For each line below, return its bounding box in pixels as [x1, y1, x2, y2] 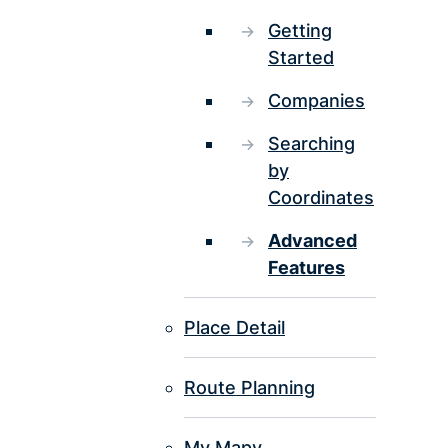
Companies [268, 90, 365, 112]
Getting [268, 20, 332, 42]
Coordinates [268, 187, 374, 209]
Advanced [268, 230, 357, 252]
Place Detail [184, 317, 285, 339]
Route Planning [184, 377, 315, 399]
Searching [268, 133, 355, 155]
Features [268, 257, 345, 279]
